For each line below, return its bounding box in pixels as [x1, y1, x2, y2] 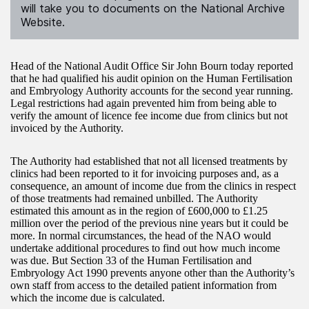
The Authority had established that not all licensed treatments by [10, 154, 288, 167]
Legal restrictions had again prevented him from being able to [10, 97, 277, 109]
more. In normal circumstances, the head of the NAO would [10, 229, 271, 241]
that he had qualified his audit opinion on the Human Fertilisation [10, 72, 292, 84]
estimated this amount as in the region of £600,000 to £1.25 [10, 204, 268, 217]
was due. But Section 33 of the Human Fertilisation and [10, 254, 252, 266]
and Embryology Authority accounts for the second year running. [10, 84, 293, 97]
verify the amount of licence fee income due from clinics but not [10, 109, 288, 121]
